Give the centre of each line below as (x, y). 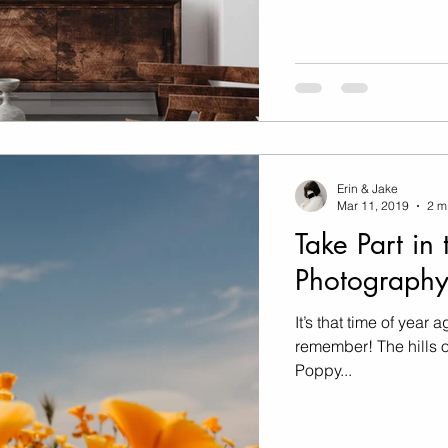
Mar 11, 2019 (373, 206)
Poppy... (323, 370)
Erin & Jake (367, 189)
